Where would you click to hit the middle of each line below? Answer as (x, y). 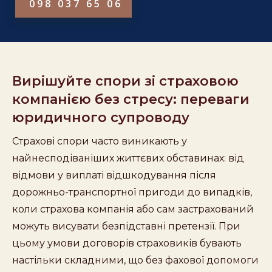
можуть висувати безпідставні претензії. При (126, 226)
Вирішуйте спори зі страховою (125, 81)
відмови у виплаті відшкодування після (114, 175)
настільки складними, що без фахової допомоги (135, 260)
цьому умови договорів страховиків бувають (127, 243)
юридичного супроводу (101, 117)
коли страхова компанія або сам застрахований (133, 209)
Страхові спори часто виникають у (100, 141)
